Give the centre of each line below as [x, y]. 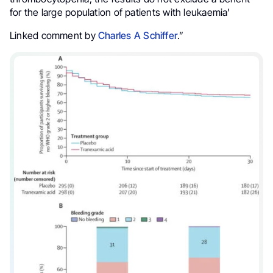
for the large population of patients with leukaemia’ [120, 12]
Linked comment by [54, 35]
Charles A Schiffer [138, 35]
